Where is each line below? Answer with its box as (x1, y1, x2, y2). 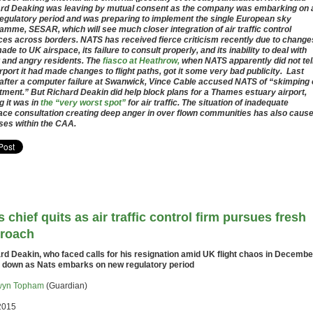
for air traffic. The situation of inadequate (126, 98, 289, 108)
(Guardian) (44, 281, 87, 291)
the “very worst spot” (41, 98, 126, 108)
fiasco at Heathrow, (103, 56, 180, 66)
